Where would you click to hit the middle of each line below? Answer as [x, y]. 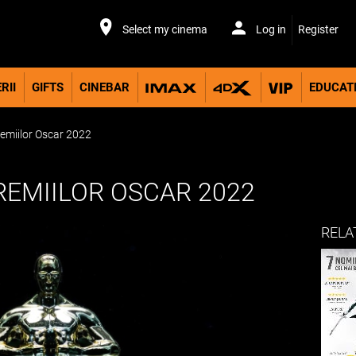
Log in [270, 29]
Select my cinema [165, 29]
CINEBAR [104, 88]
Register [318, 29]
